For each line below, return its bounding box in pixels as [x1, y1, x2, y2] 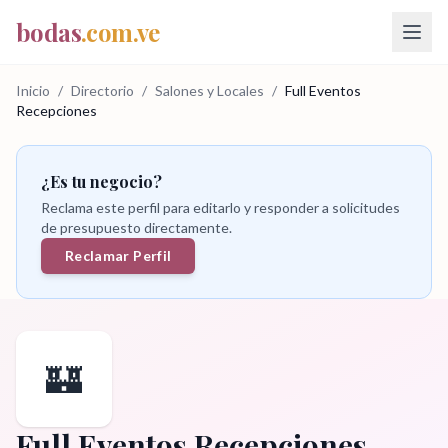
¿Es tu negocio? [41, 171, 162, 192]
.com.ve [81, 16, 160, 48]
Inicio [16, 82, 50, 99]
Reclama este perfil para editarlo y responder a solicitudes [41, 199, 400, 216]
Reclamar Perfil [65, 247, 172, 264]
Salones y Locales [155, 82, 264, 99]
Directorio [71, 82, 134, 99]
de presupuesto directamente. [41, 219, 232, 236]
